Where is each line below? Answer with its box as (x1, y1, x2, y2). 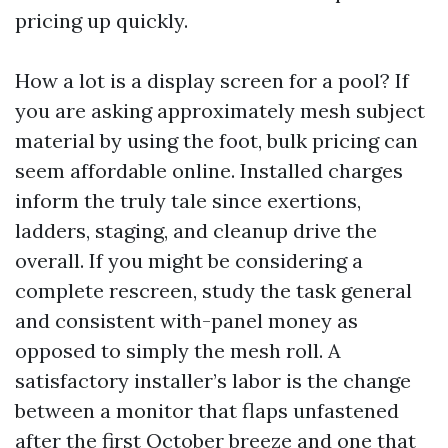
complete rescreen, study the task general (15, 278, 412, 303)
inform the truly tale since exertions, (15, 188, 361, 213)
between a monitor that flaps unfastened (15, 398, 399, 423)
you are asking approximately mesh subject (15, 98, 425, 123)
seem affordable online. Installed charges (15, 158, 403, 183)
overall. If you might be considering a (15, 248, 363, 273)
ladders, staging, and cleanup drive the (15, 218, 377, 243)
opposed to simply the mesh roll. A (15, 338, 341, 363)
